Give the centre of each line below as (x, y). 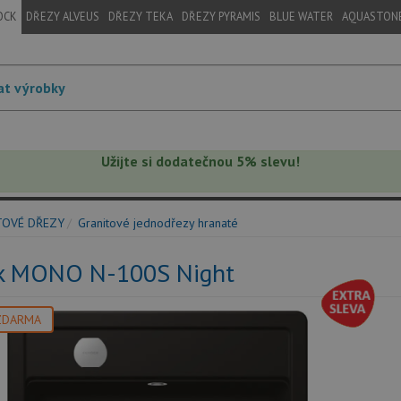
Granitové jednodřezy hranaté (158, 223)
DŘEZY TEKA (141, 16)
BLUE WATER (301, 16)
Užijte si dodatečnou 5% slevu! (200, 161)
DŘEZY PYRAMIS (221, 16)
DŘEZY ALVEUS (63, 16)
